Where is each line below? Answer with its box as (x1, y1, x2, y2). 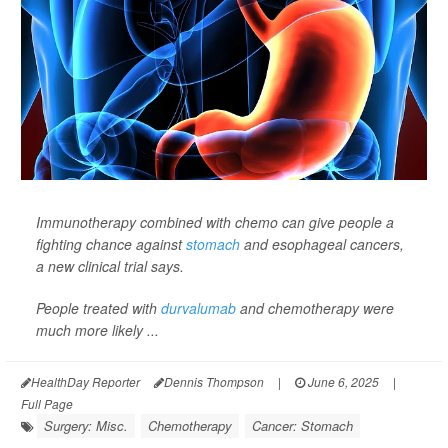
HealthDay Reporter (31, 372, 140, 390)
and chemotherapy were (236, 297, 394, 318)
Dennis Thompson (164, 372, 264, 390)
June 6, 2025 (305, 372, 379, 390)
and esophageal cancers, (240, 233, 404, 254)
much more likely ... (36, 319, 159, 340)
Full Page (21, 394, 73, 412)
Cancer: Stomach (252, 415, 353, 435)
